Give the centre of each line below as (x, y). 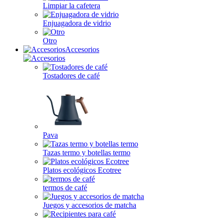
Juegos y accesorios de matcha (90, 205)
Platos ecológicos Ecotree (82, 170)
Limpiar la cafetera (72, 6)
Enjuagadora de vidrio (77, 23)
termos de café (65, 188)
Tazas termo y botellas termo (87, 153)
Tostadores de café (71, 76)
